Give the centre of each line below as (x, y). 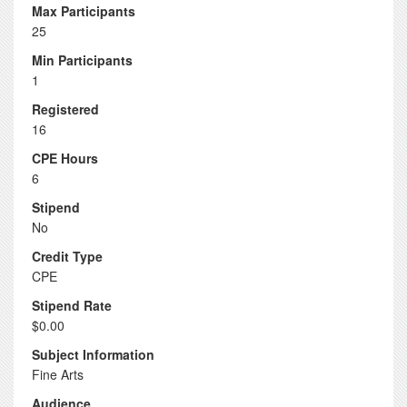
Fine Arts (58, 374)
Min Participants (82, 60)
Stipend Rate (72, 305)
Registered (65, 109)
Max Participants (84, 11)
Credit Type (67, 256)
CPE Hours (65, 158)
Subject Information (93, 354)
